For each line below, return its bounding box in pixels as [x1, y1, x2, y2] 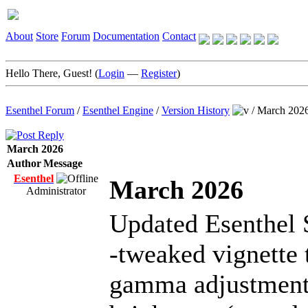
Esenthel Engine [82, 104, 153, 116]
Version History [162, 104, 230, 116]
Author [7, 157, 41, 169]
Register [141, 67, 177, 79]
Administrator [26, 185, 86, 197]
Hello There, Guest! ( [5, 67, 98, 79]
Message [43, 157, 82, 169]
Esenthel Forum [5, 104, 74, 116]
